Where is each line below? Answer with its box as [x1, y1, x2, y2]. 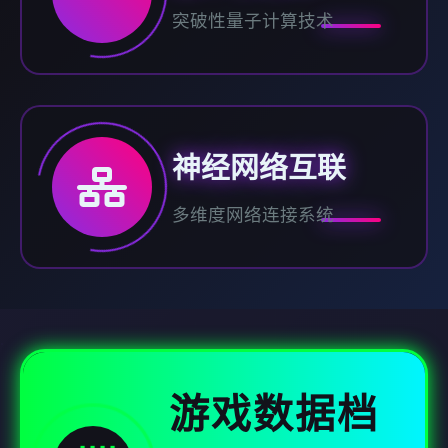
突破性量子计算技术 [172, 10, 334, 31]
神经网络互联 [172, 151, 346, 184]
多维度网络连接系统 [172, 204, 334, 225]
